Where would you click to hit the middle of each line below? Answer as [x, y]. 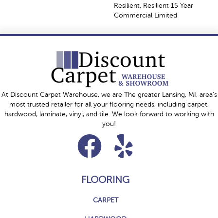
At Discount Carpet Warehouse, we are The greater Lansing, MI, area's [109, 95]
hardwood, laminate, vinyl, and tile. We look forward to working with [109, 114]
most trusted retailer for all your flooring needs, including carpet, [109, 105]
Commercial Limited [145, 15]
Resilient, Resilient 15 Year [154, 5]
